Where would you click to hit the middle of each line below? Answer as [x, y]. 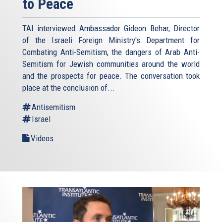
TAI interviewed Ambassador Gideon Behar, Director [111, 28]
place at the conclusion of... [69, 87]
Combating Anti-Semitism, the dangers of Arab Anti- [111, 52]
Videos [42, 138]
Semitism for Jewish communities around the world [111, 64]
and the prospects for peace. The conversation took [111, 76]
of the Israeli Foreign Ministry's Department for [111, 40]
